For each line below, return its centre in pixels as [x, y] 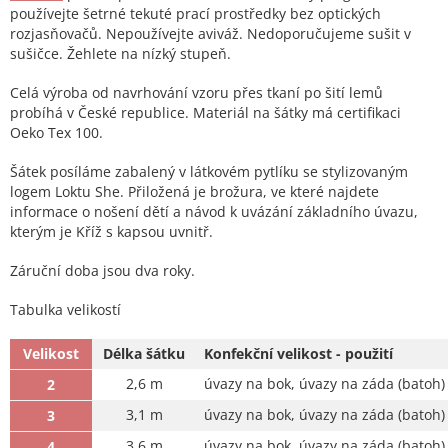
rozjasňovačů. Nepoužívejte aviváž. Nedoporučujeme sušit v [210, 34]
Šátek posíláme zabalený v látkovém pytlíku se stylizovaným [209, 172]
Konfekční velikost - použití [298, 354]
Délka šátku [144, 354]
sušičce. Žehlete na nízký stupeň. [120, 54]
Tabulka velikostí [65, 310]
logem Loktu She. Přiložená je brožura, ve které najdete [194, 192]
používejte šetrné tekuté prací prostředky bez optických [195, 14]
